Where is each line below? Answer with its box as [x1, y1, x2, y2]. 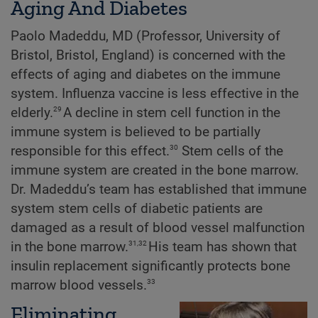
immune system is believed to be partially [11, 124, 261, 140]
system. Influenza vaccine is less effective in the [11, 85, 299, 102]
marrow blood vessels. [11, 277, 147, 293]
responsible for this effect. [11, 143, 170, 159]
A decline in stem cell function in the [63, 104, 280, 121]
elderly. [11, 104, 53, 121]
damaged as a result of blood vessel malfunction [11, 219, 305, 236]
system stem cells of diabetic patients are [11, 200, 263, 216]
